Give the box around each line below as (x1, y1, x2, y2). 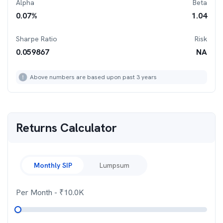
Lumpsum (100, 161, 129, 170)
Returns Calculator (16, 120, 117, 135)
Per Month (16, 187, 54, 198)
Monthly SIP (33, 161, 72, 170)
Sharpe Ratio (16, 34, 57, 43)
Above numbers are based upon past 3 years (30, 73, 157, 81)
